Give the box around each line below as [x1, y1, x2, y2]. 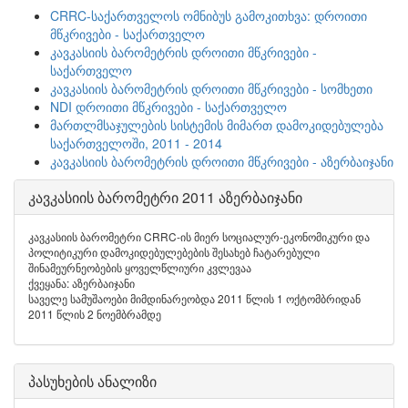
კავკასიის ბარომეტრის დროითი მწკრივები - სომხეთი [50, 79, 372, 97]
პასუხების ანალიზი [28, 371, 157, 392]
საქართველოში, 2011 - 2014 [50, 134, 222, 152]
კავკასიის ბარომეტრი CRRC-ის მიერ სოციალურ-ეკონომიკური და [28, 229, 370, 244]
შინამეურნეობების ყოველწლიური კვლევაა [28, 260, 251, 275]
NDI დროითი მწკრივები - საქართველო [50, 97, 287, 116]
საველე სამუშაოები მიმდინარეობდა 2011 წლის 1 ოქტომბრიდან [28, 291, 361, 306]
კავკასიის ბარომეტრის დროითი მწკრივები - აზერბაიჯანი [50, 152, 393, 170]
